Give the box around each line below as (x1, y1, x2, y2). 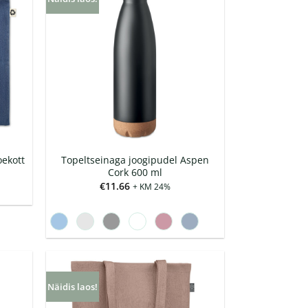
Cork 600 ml (107, 166, 162, 179)
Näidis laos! (47, 280, 98, 294)
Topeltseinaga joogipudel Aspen (60, 153, 209, 167)
